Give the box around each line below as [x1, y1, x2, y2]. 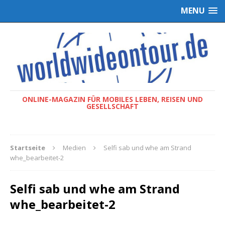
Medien [63, 143, 86, 152]
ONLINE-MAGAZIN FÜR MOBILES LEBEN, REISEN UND [22, 94, 203, 104]
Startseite [10, 143, 45, 152]
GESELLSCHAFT [86, 101, 139, 111]
